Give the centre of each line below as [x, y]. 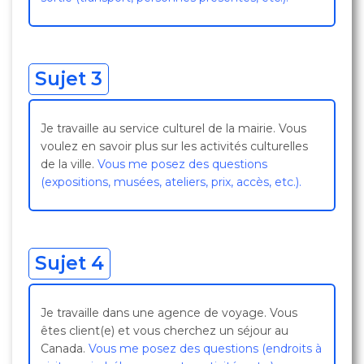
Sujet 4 [69, 263]
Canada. [65, 349]
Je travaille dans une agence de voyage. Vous [169, 313]
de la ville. [67, 164]
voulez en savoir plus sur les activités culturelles [174, 146]
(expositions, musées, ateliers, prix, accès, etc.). [171, 182]
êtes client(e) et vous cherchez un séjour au [165, 331]
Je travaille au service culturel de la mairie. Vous [173, 128]
